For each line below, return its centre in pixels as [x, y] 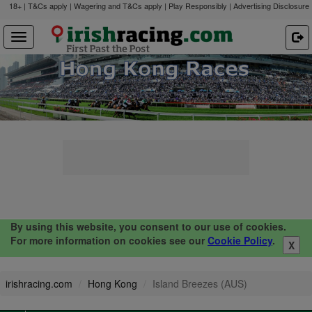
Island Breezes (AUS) [200, 283]
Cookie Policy [240, 240]
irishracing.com [39, 283]
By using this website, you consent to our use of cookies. [148, 226]
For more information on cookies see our [109, 240]
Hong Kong [112, 283]
